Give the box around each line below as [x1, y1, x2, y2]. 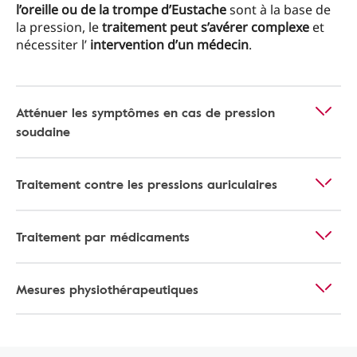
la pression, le [16, 18, 102, 36]
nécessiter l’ [16, 36, 90, 53]
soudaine [16, 122, 70, 141]
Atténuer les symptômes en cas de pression [16, 103, 275, 122]
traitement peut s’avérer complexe [102, 18, 309, 36]
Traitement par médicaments [16, 227, 190, 246]
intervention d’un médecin [90, 36, 249, 53]
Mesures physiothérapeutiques [16, 280, 198, 299]
